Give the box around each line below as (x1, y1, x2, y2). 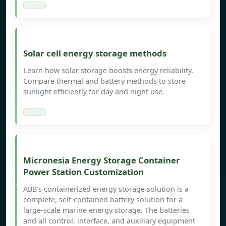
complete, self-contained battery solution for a (23, 195, 183, 205)
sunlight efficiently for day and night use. (23, 87, 164, 97)
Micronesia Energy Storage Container (23, 154, 180, 166)
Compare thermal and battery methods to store (23, 76, 186, 86)
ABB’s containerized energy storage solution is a (23, 184, 189, 194)
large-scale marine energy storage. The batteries (23, 205, 190, 215)
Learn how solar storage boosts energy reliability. (23, 66, 193, 76)
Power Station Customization (23, 166, 144, 178)
